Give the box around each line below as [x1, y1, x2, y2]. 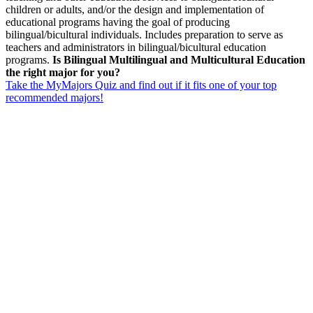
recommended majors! [6, 91, 103, 103]
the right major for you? [6, 66, 120, 78]
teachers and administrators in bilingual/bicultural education [6, 41, 266, 53]
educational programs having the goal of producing [6, 15, 230, 28]
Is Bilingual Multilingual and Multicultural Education [52, 53, 305, 66]
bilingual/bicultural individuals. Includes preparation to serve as [6, 28, 283, 41]
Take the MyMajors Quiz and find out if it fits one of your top [6, 78, 277, 91]
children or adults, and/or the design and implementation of [6, 3, 264, 15]
